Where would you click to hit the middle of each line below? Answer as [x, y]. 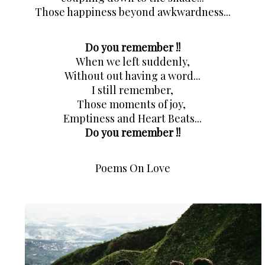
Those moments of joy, [132, 104]
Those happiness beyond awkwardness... [132, 12]
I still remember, [132, 90]
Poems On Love [132, 168]
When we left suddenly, [132, 62]
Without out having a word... [132, 76]
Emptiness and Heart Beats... [132, 119]
